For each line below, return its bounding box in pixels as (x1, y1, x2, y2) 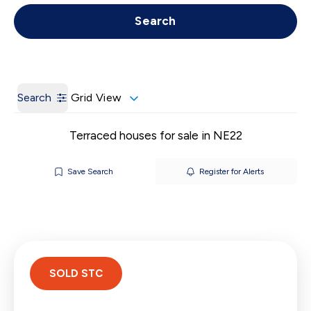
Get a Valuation (216, 7, 297, 20)
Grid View (71, 91, 122, 104)
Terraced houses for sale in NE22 (69, 128, 242, 142)
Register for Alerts (199, 167, 264, 176)
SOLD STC (49, 267, 103, 280)
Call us (14, 8, 46, 20)
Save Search (67, 167, 113, 176)
